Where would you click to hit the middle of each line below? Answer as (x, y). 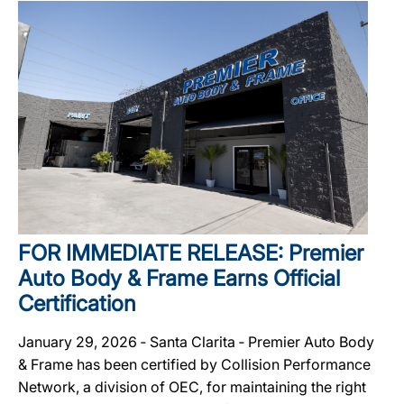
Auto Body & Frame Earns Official (179, 278)
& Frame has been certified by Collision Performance (194, 364)
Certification (77, 303)
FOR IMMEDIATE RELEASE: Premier (191, 252)
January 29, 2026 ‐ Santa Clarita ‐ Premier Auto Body (196, 341)
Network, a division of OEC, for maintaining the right (192, 386)
